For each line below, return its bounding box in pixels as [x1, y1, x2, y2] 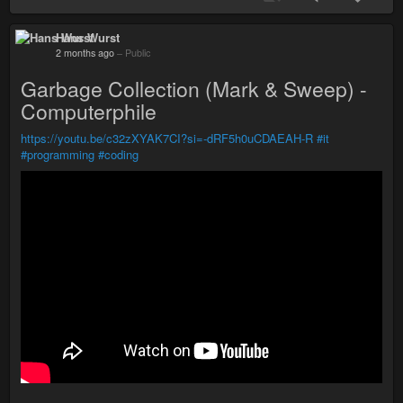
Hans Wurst [56, 28, 120, 46]
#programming [21, 145, 94, 163]
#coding [98, 145, 139, 163]
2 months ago [56, 45, 114, 59]
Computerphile [21, 95, 157, 126]
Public [125, 45, 150, 59]
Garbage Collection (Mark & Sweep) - [21, 73, 367, 103]
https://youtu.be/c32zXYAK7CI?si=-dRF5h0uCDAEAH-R [21, 129, 313, 147]
